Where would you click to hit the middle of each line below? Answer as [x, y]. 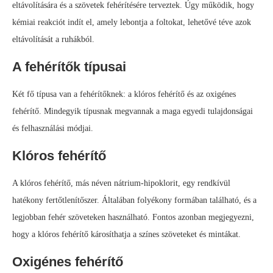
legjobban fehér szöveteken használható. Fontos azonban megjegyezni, [133, 218]
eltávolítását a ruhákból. [53, 40]
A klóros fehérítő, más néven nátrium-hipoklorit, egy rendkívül [121, 183]
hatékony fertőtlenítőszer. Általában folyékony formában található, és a [134, 200]
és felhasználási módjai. [53, 129]
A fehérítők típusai [69, 67]
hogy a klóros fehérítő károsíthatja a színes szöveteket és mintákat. [126, 235]
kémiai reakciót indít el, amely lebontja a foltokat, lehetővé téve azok [132, 23]
